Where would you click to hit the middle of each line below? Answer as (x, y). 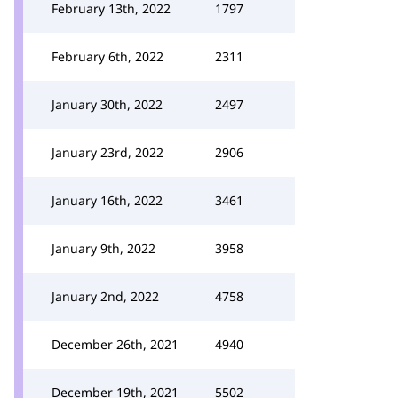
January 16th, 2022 (107, 200)
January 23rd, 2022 (107, 152)
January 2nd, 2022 (105, 296)
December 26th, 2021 (115, 344)
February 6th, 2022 (107, 56)
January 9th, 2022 (103, 248)
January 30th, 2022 (107, 104)
